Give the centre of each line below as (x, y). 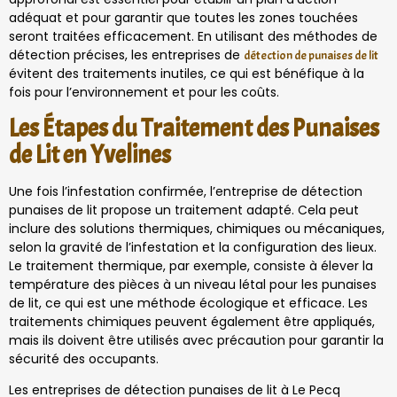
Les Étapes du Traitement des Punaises (194, 128)
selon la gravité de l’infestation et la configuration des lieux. (193, 247)
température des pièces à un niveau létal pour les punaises (193, 284)
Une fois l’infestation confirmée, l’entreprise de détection (186, 191)
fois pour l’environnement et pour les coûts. (144, 93)
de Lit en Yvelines (90, 155)
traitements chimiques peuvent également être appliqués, (192, 321)
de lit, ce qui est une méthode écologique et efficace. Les (188, 303)
